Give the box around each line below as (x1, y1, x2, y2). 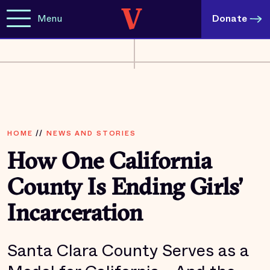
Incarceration (7, 203, 143, 227)
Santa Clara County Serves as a (7, 238, 249, 263)
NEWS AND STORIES (46, 128, 136, 138)
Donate (212, 11, 247, 25)
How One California (7, 151, 212, 175)
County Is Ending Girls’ (7, 177, 243, 201)
